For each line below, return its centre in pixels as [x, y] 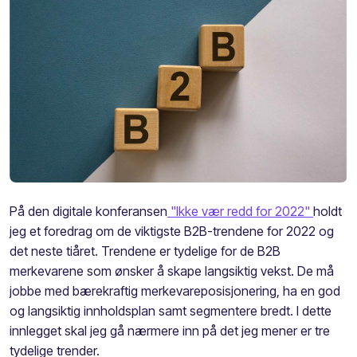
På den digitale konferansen [88, 211]
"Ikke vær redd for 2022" [240, 211]
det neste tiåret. [55, 251]
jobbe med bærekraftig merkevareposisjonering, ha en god [175, 290]
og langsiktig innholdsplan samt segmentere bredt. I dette [171, 310]
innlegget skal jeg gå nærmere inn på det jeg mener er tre [170, 330]
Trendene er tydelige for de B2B [191, 251]
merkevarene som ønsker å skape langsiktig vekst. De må [172, 271]
